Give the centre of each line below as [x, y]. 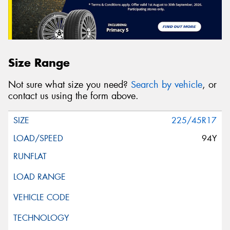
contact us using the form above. [73, 96]
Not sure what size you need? [70, 84]
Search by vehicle [167, 84]
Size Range [39, 63]
